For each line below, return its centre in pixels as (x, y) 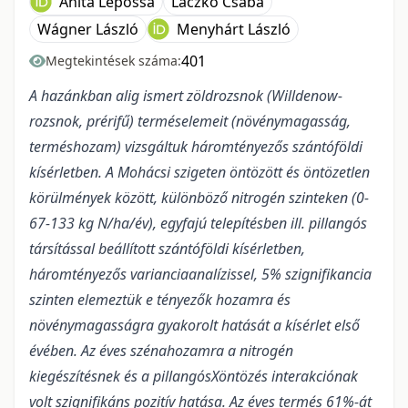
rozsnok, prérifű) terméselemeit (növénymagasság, (190, 122)
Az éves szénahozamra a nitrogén (187, 351)
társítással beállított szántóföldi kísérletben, (167, 249)
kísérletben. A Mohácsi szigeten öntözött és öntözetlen (199, 173)
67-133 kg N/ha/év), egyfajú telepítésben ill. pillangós (198, 224)
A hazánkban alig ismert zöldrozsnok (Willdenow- (186, 96)
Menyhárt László (234, 30)
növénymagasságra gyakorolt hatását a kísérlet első (194, 326)
